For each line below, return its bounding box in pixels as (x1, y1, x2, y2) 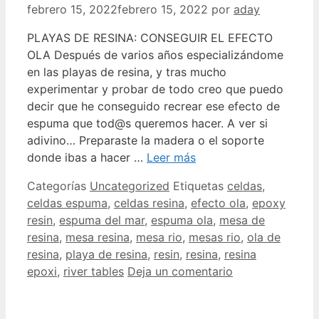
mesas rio (189, 229, 241, 244)
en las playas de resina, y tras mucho (27, 64, 226, 79)
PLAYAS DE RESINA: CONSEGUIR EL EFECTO (27, 30, 273, 45)
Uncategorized (90, 178, 169, 193)
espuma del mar (59, 212, 145, 227)
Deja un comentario (127, 263, 233, 278)
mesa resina (66, 229, 130, 244)
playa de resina (66, 246, 147, 261)
